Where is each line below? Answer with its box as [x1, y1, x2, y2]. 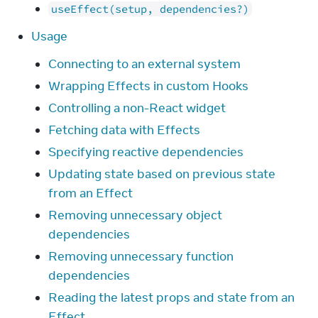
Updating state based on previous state [48, 166, 275, 182]
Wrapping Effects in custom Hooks [48, 78, 248, 94]
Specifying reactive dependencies [48, 144, 243, 160]
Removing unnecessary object [48, 207, 222, 223]
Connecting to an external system [48, 56, 241, 72]
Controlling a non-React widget [48, 100, 226, 116]
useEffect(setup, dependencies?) [51, 2, 249, 16]
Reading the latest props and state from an [48, 290, 295, 305]
